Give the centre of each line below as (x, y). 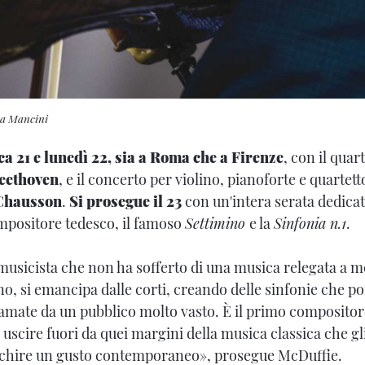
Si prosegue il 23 (125, 202)
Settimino (217, 224)
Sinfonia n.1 (310, 224)
